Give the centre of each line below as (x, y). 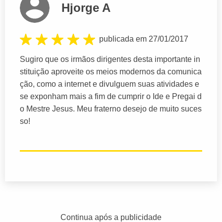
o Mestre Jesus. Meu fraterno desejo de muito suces (111, 109)
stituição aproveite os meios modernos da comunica (111, 72)
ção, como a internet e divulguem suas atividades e (110, 84)
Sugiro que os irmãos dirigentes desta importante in (110, 59)
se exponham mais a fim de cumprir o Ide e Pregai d (111, 97)
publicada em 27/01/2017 (144, 39)
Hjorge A (86, 8)
